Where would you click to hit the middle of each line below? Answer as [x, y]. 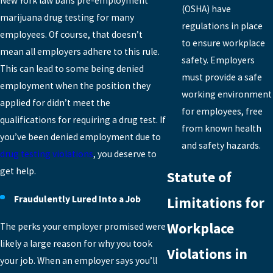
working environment [226, 94]
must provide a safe [222, 77]
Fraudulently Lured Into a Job [78, 199]
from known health [221, 129]
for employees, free [222, 112]
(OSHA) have [206, 9]
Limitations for [216, 203]
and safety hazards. [221, 146]
